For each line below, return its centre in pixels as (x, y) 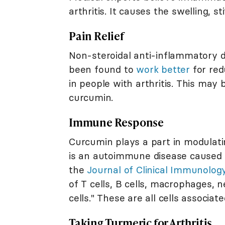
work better (163, 69)
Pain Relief (96, 36)
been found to (103, 69)
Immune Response (116, 122)
